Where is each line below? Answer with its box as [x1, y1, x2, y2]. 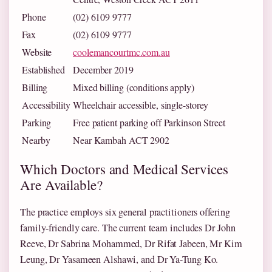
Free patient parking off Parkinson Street [73, 116, 225, 129]
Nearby [22, 134, 50, 147]
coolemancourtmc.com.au [73, 46, 170, 59]
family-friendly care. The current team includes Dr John [20, 221, 236, 235]
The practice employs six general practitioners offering [20, 205, 230, 219]
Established [22, 63, 65, 76]
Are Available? [20, 175, 103, 194]
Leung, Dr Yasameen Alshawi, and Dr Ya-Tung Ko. [20, 253, 219, 267]
